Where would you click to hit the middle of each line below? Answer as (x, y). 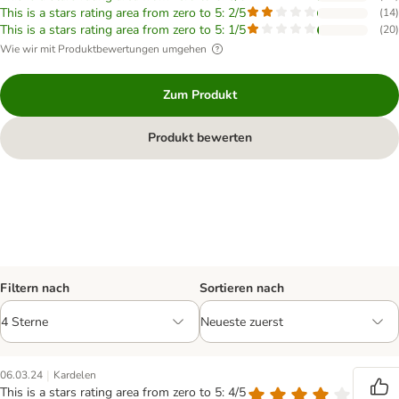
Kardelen (75, 375)
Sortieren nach (242, 288)
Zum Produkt (199, 95)
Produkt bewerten (199, 138)
